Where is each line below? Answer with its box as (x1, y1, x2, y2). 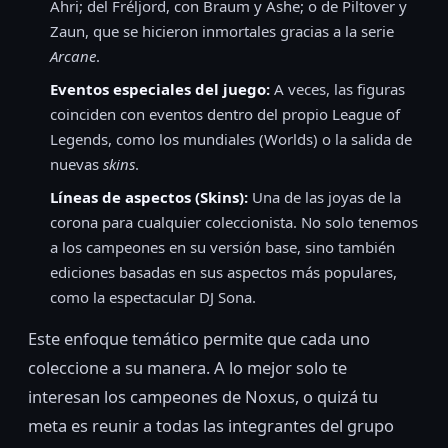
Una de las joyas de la (248, 187, 401, 208)
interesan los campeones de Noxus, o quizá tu (28, 385, 378, 409)
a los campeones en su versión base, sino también (50, 237, 395, 258)
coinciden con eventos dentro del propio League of (50, 104, 400, 125)
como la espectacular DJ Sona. (50, 287, 256, 308)
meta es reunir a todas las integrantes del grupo (28, 414, 394, 438)
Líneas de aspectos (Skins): (50, 187, 248, 208)
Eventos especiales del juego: (50, 79, 270, 100)
